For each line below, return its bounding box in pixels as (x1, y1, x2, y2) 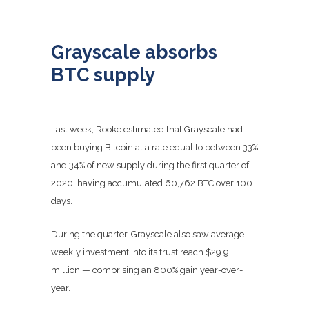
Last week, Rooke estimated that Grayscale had (51, 124, 243, 134)
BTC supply (51, 64, 155, 86)
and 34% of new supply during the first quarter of (51, 160, 249, 170)
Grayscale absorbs (51, 41, 217, 63)
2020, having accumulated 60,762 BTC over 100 (51, 178, 252, 188)
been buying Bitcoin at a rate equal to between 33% (51, 142, 258, 152)
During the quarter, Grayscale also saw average (51, 229, 244, 239)
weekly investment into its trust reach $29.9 (51, 247, 229, 257)
